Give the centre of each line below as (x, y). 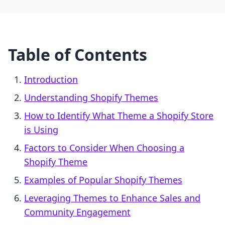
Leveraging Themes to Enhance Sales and (112, 198)
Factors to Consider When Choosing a (104, 148)
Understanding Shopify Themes (91, 98)
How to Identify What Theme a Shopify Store (119, 116)
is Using (41, 130)
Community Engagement (77, 212)
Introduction (51, 80)
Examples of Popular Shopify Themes (103, 180)
